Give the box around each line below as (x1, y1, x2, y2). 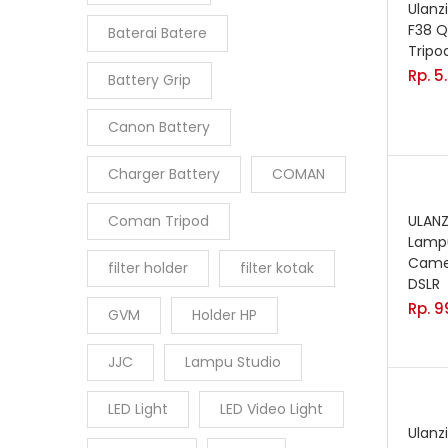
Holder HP (192, 305, 257, 325)
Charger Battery (108, 164, 220, 184)
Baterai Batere (108, 23, 207, 43)
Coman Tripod (108, 211, 209, 231)
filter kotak (240, 258, 314, 278)
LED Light (108, 399, 168, 419)
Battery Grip (108, 70, 191, 90)
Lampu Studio (185, 352, 281, 372)
